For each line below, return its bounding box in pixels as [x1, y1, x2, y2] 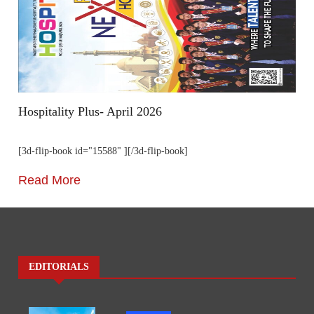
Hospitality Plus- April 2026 [18, 104, 162, 119]
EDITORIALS [28, 261, 89, 273]
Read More [18, 173, 81, 188]
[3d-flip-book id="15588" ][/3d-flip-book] [18, 146, 188, 157]
